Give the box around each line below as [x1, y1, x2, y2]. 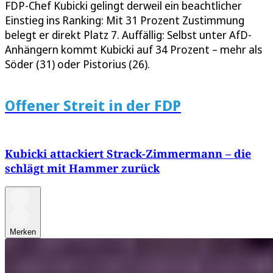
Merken [10, 227, 36, 237]
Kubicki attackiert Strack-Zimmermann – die [5, 146, 251, 161]
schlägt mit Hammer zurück [5, 161, 160, 176]
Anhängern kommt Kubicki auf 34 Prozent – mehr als [5, 41, 262, 57]
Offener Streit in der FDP [5, 94, 181, 115]
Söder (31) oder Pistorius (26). [5, 56, 150, 71]
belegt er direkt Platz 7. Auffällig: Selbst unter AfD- [5, 27, 252, 42]
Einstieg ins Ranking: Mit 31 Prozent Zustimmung [5, 12, 244, 27]
